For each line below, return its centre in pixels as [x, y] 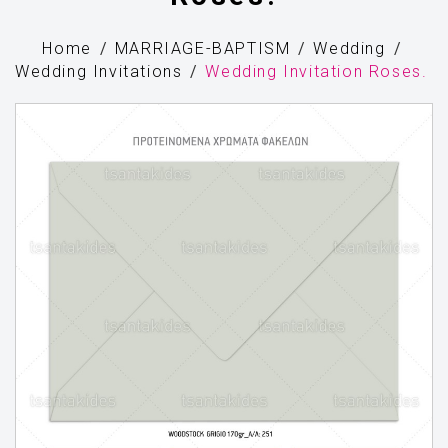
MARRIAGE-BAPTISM [202, 48]
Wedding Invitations [99, 71]
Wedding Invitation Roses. [316, 71]
